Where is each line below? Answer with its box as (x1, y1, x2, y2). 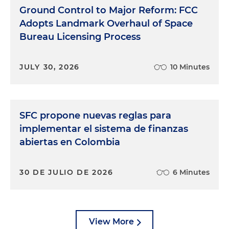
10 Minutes (170, 62, 210, 72)
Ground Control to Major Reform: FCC (19, 5, 198, 16)
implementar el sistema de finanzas (19, 123, 188, 134)
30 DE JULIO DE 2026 (19, 168, 113, 177)
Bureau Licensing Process (19, 31, 141, 42)
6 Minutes (173, 168, 210, 177)
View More (89, 217, 134, 226)
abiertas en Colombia (19, 136, 120, 148)
